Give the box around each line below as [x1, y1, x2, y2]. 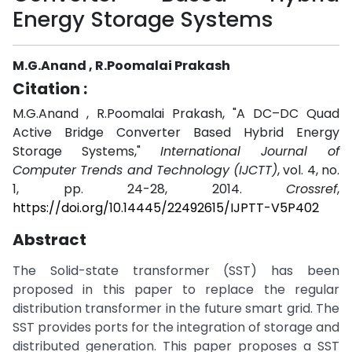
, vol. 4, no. [277, 161, 340, 179]
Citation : [13, 78, 87, 100]
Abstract [13, 229, 86, 251]
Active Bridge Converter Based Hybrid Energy [13, 123, 339, 141]
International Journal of [160, 142, 339, 160]
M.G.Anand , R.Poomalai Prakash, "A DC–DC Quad [13, 104, 339, 123]
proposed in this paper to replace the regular [13, 280, 339, 299]
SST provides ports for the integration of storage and [13, 318, 339, 336]
